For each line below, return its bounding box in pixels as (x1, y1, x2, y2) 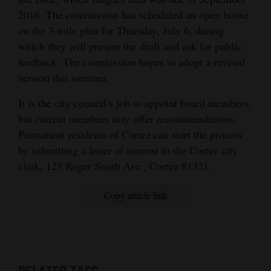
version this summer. (18, 70, 109, 85)
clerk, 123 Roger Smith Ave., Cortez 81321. (18, 158, 212, 174)
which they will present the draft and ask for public (18, 39, 242, 54)
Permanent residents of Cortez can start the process (18, 127, 243, 142)
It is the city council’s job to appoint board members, (18, 96, 251, 111)
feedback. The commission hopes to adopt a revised (18, 54, 245, 70)
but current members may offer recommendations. (18, 111, 237, 126)
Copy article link (103, 189, 168, 202)
